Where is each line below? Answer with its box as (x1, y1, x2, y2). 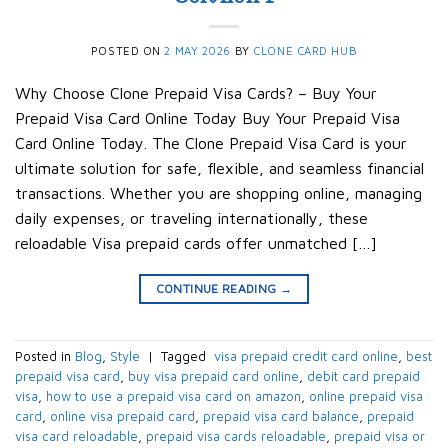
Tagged (161, 348, 210, 364)
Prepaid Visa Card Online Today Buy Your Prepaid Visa (15, 108, 400, 127)
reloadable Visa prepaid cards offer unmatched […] (15, 233, 377, 252)
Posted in (15, 348, 75, 364)
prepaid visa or (334, 428, 425, 444)
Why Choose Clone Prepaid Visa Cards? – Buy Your (15, 83, 377, 102)
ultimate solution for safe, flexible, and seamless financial (15, 158, 424, 177)
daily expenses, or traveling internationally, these (15, 208, 368, 227)
